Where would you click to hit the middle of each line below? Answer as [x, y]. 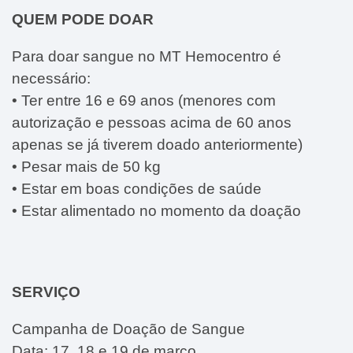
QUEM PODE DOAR [83, 19]
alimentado [98, 210]
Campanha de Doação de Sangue [128, 329]
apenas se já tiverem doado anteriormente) [157, 144]
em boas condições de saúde [161, 188]
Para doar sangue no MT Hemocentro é [147, 56]
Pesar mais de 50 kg [91, 166]
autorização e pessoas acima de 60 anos [152, 122]
